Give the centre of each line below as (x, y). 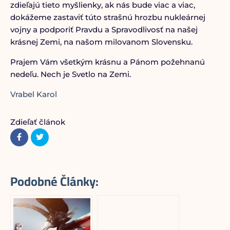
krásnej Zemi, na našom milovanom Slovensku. (101, 42)
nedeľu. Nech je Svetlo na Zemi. (70, 74)
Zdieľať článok (37, 122)
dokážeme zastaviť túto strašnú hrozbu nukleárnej (108, 17)
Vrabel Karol (33, 94)
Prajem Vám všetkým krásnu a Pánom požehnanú (107, 62)
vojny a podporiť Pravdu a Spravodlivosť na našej (104, 30)
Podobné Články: (54, 181)
